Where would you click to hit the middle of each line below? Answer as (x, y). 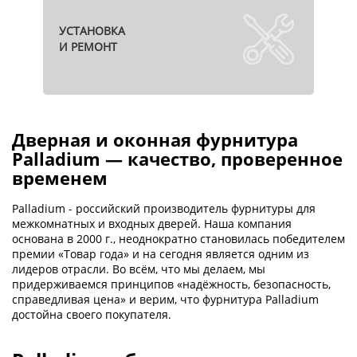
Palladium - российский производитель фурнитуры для (164, 209)
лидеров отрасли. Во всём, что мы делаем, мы (139, 269)
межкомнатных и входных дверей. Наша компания (152, 224)
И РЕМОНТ (88, 47)
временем (60, 178)
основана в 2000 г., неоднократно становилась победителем (178, 239)
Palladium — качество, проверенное (177, 159)
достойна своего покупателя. (92, 315)
